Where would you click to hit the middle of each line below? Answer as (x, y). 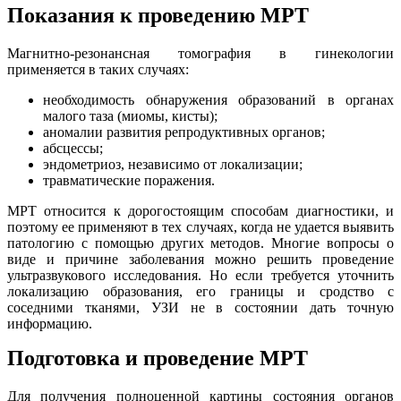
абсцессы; (73, 148)
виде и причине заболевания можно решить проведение (200, 259)
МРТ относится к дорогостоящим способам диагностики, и (200, 210)
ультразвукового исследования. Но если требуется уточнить (200, 275)
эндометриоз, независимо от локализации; (173, 164)
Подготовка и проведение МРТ (158, 358)
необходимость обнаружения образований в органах (218, 99)
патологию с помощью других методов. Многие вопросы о (200, 243)
